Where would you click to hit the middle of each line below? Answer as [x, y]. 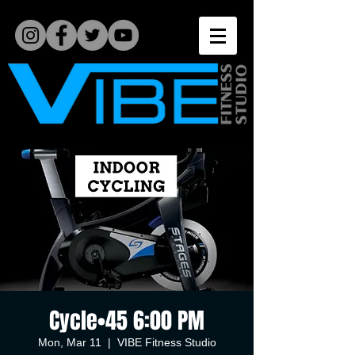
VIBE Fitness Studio [166, 342]
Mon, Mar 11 [69, 342]
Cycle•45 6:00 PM [127, 321]
